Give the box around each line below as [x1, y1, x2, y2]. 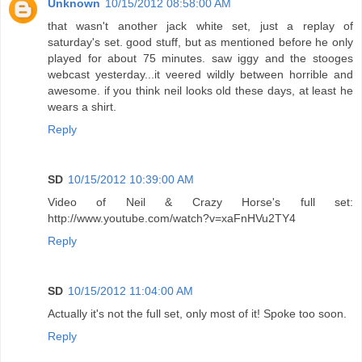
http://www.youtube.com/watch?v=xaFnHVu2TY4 [48, 211, 296, 225]
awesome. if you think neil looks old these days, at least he [48, 83, 353, 97]
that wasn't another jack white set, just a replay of [48, 19, 353, 32]
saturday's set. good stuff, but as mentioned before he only [48, 35, 353, 48]
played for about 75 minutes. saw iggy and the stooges [48, 51, 353, 65]
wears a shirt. [48, 99, 116, 113]
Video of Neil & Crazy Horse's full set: [48, 195, 353, 208]
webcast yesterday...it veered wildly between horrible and [48, 67, 353, 81]
